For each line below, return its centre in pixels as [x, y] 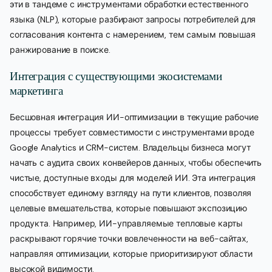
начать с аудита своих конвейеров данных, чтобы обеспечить [136, 163]
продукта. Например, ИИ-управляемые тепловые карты [127, 224]
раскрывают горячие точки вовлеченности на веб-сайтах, [129, 239]
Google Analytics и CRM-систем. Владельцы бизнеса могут [130, 148]
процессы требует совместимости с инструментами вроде [132, 133]
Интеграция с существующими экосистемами [116, 76]
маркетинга [36, 91]
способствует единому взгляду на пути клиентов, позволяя [131, 193]
